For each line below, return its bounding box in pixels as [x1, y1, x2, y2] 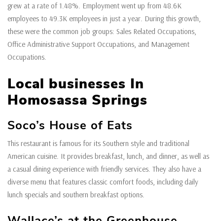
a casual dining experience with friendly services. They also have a [7, 164, 201, 174]
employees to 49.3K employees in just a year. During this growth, [7, 14, 201, 24]
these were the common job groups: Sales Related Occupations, [7, 27, 196, 37]
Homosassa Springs [7, 91, 147, 110]
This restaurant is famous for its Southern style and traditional [7, 139, 189, 148]
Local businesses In [7, 74, 144, 94]
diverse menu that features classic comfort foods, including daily [7, 177, 198, 187]
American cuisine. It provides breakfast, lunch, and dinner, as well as [7, 151, 209, 161]
